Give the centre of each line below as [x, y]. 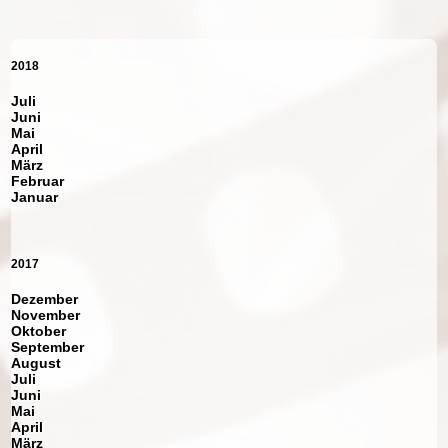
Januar [35, 196]
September [48, 346]
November [46, 314]
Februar [38, 180]
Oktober [39, 330]
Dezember [45, 298]
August [36, 362]
